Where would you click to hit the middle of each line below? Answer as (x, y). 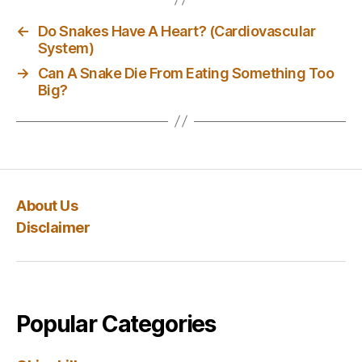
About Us (47, 206)
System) (66, 48)
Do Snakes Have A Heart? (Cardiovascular (177, 31)
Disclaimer (53, 227)
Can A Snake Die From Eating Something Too (186, 73)
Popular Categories (116, 324)
